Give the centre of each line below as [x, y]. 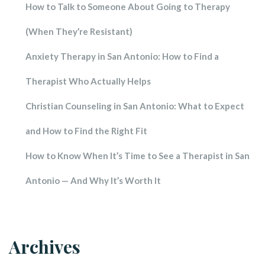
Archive [45, 246]
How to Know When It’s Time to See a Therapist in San [138, 155]
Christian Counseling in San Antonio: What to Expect [135, 106]
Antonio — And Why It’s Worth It [93, 180]
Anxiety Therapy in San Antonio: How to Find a [122, 56]
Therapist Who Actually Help [88, 81]
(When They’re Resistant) [79, 31]
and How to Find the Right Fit [86, 130]
